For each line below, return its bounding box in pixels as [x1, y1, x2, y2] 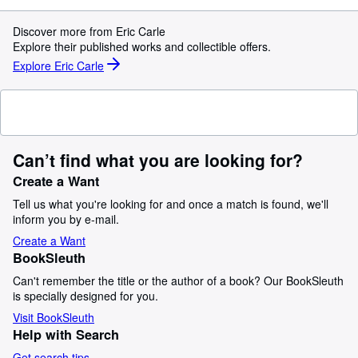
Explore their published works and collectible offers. [13, 38, 271, 54]
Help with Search [13, 325, 119, 344]
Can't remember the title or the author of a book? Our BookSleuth [13, 272, 344, 288]
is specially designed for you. [13, 288, 158, 304]
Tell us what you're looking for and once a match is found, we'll [13, 196, 328, 212]
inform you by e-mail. [13, 211, 119, 227]
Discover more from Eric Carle [13, 23, 165, 39]
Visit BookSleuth [13, 309, 94, 325]
